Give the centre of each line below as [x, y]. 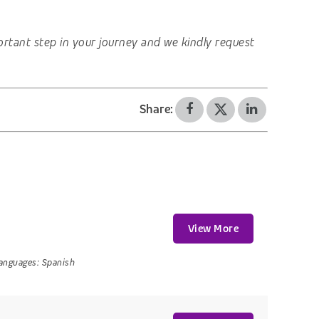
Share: [156, 110]
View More [213, 228]
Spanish [58, 262]
